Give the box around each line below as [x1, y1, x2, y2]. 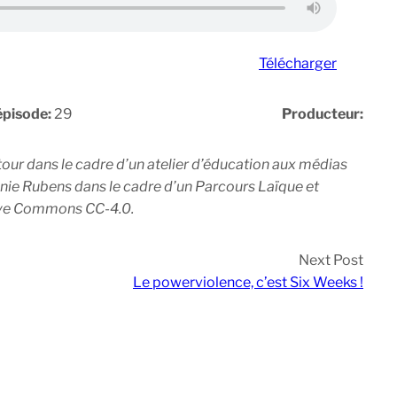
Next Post [299, 252, 363, 269]
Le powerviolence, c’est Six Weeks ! [133, 274, 363, 292]
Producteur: [282, 105, 363, 123]
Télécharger [259, 55, 337, 73]
